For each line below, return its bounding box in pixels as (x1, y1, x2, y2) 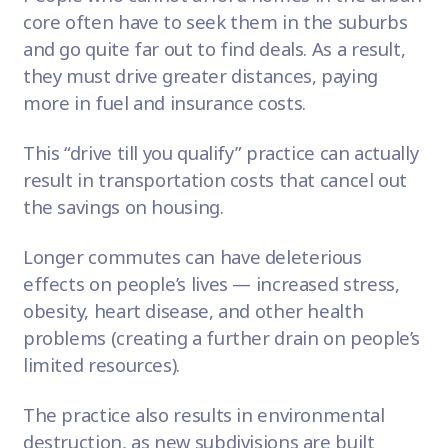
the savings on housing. (22, 194, 229, 220)
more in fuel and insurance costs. (22, 90, 311, 116)
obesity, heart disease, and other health (22, 298, 364, 324)
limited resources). (22, 352, 185, 378)
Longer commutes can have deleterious (22, 244, 362, 270)
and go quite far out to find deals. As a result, (22, 36, 406, 62)
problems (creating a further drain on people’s (22, 325, 421, 351)
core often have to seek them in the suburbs (22, 9, 408, 35)
